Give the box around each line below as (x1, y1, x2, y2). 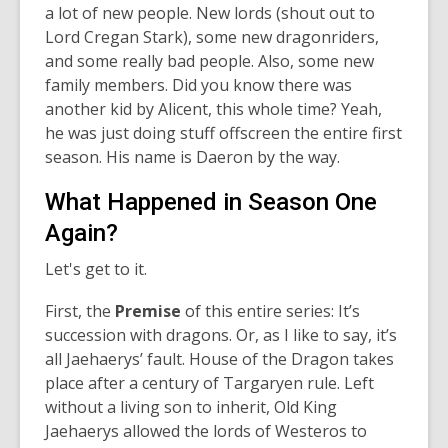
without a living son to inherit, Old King (45, 395, 337, 418)
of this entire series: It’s (181, 299, 360, 322)
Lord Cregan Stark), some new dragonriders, (45, 25, 379, 48)
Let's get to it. (45, 257, 147, 280)
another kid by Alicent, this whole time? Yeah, (45, 97, 382, 120)
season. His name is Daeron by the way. (45, 145, 344, 168)
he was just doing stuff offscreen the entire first (45, 121, 402, 144)
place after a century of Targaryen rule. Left (45, 371, 374, 394)
